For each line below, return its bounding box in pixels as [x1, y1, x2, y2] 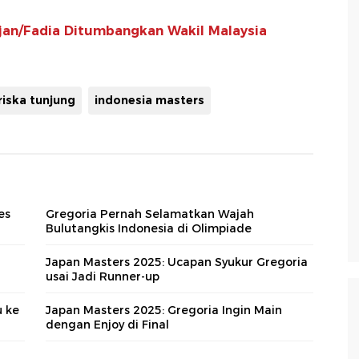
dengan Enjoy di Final [46, 317, 169, 333]
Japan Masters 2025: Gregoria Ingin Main [46, 303, 282, 318]
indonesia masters [95, 93, 204, 108]
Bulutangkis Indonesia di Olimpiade [46, 221, 252, 236]
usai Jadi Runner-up [46, 269, 159, 284]
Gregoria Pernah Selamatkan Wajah [46, 207, 254, 222]
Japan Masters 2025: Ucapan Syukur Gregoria [46, 255, 308, 270]
